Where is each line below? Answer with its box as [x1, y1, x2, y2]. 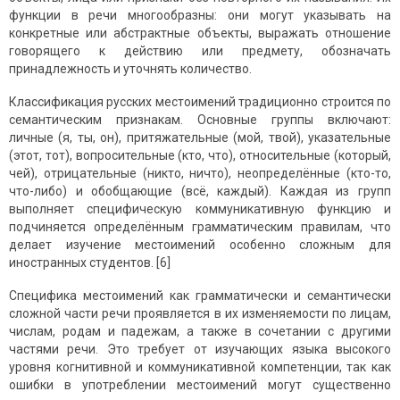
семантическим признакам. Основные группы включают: [9, 112, 391, 128]
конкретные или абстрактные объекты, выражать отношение [9, 26, 391, 41]
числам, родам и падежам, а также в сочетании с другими [9, 324, 391, 339]
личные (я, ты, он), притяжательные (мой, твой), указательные [9, 130, 391, 146]
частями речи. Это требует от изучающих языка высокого [9, 342, 391, 357]
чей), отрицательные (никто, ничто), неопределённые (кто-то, [9, 166, 391, 181]
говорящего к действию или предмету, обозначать [9, 44, 391, 59]
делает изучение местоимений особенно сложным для [9, 237, 391, 253]
